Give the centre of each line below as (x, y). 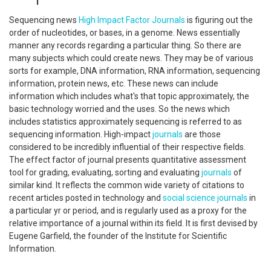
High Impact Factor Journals (132, 20)
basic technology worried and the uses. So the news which (119, 109)
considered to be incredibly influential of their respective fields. (127, 147)
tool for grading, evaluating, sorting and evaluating (105, 172)
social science (189, 198)
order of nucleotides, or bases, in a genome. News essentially (125, 33)
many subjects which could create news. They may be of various (131, 58)
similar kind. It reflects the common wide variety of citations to (127, 185)
